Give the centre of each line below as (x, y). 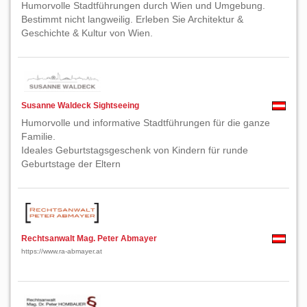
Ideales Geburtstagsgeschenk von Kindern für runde (135, 150)
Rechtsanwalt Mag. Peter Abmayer (89, 238)
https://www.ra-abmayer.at (62, 251)
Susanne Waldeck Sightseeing (80, 106)
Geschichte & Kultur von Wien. (87, 33)
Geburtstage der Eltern (71, 164)
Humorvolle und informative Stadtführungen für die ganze (146, 123)
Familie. (38, 136)
